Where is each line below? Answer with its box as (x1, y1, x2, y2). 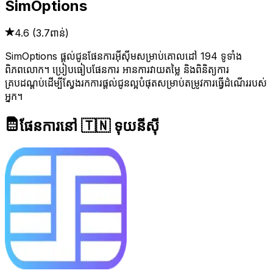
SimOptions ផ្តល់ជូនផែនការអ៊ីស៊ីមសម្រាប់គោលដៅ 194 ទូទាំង (5, 50, 242, 63)
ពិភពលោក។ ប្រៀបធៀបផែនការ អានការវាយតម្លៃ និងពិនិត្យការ (5, 63, 229, 76)
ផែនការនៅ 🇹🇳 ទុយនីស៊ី (19, 117, 159, 135)
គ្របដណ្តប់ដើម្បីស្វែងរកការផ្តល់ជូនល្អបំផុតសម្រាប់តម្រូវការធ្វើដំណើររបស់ (5, 77, 267, 90)
